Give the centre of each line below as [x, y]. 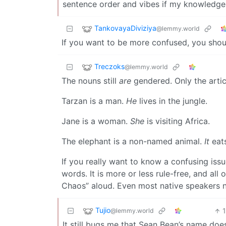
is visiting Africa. [177, 121]
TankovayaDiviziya [125, 28]
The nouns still [90, 81]
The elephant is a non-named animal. [133, 142]
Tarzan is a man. [94, 101]
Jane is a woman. [96, 121]
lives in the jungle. [172, 101]
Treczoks [109, 67]
